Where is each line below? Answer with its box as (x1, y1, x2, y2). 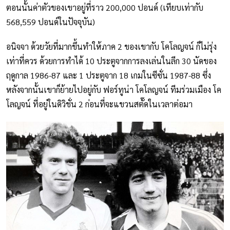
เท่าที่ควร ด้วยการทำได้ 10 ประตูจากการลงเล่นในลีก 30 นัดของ (6, 55, 217, 67)
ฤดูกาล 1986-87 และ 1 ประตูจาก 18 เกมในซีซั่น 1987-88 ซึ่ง (6, 70, 211, 81)
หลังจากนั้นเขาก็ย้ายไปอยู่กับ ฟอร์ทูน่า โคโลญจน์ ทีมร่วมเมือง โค (6, 84, 221, 95)
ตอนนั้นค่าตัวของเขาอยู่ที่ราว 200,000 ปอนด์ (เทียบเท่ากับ (6, 2, 203, 13)
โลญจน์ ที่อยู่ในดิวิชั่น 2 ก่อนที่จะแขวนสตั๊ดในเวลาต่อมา (6, 99, 193, 110)
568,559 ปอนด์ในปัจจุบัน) (6, 16, 95, 28)
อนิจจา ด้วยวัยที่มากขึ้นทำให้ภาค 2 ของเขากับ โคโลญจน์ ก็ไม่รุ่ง (6, 41, 217, 52)
